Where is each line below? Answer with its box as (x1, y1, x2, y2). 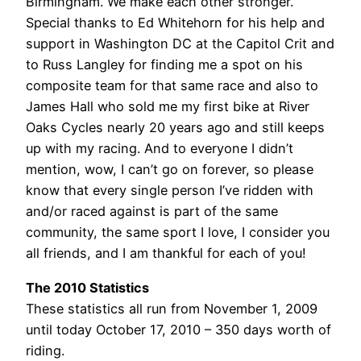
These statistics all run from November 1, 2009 (26, 300, 317, 317)
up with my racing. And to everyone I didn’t (26, 140, 293, 157)
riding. (26, 342, 64, 359)
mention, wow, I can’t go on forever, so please (26, 161, 313, 178)
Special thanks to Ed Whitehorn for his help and (26, 15, 325, 31)
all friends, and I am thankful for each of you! (26, 245, 306, 262)
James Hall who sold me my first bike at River (26, 98, 309, 115)
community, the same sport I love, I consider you (26, 224, 330, 241)
